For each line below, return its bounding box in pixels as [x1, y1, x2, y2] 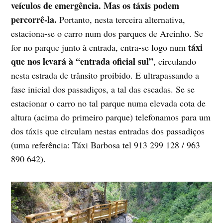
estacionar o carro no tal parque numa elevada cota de [11, 97, 206, 109]
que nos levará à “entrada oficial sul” [11, 54, 154, 68]
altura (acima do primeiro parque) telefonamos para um [11, 111, 211, 123]
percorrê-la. [11, 12, 60, 26]
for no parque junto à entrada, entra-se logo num [11, 41, 189, 53]
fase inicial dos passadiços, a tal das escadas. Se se [11, 83, 195, 95]
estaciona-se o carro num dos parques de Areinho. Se [11, 27, 204, 39]
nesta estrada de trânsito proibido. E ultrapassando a [11, 69, 200, 81]
